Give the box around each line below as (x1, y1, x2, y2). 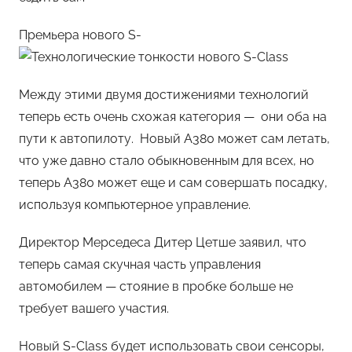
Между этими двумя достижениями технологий (19, 87, 309, 103)
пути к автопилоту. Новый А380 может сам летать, (19, 131, 330, 147)
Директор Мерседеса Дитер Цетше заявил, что (19, 235, 306, 251)
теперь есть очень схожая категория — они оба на (19, 109, 327, 125)
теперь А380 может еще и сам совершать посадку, (19, 175, 328, 191)
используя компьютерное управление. (19, 197, 251, 213)
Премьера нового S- (19, 27, 141, 43)
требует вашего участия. (19, 301, 169, 317)
